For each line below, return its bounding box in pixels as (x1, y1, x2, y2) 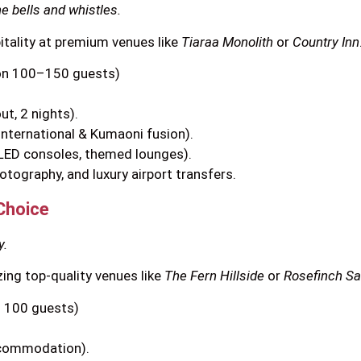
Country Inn (293, 33, 359, 50)
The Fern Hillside (164, 268, 264, 284)
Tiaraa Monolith (181, 33, 273, 50)
